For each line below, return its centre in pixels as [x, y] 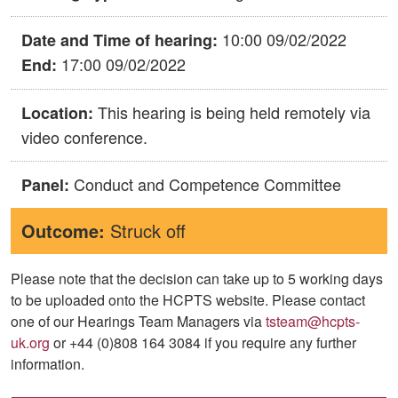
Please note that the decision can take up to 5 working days [197, 278]
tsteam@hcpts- [313, 321]
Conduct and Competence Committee [205, 183]
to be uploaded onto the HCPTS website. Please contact [188, 299]
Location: [57, 112]
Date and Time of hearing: [122, 40]
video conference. [84, 136]
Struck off [145, 230]
